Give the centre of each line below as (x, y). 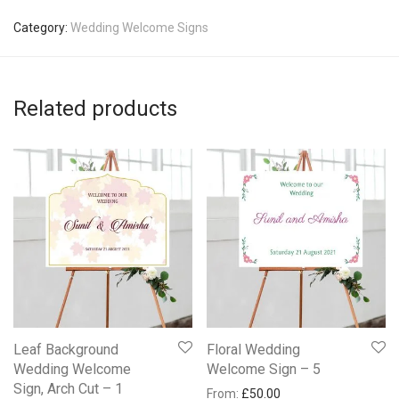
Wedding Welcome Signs (139, 28)
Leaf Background (66, 350)
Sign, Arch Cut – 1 (68, 389)
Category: (42, 28)
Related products (95, 109)
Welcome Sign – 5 (264, 369)
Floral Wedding (253, 350)
